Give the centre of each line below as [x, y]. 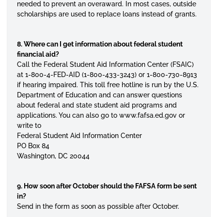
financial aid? [38, 54]
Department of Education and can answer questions [99, 95]
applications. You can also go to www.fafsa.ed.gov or [101, 115]
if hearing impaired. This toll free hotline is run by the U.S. [108, 85]
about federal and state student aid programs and [97, 105]
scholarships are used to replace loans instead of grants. [107, 14]
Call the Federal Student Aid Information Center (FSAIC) [105, 64]
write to [29, 125]
